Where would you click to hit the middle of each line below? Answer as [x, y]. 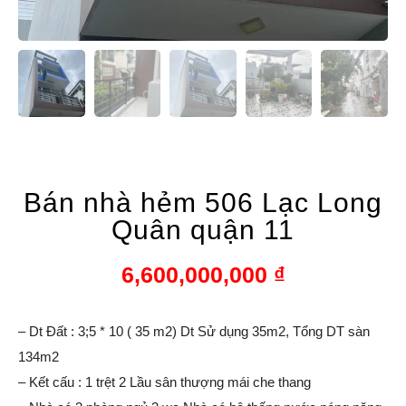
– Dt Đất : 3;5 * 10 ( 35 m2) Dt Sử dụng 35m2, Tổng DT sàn [194, 331]
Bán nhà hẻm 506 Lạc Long [203, 202]
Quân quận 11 [203, 229]
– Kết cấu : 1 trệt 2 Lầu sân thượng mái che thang [164, 382]
